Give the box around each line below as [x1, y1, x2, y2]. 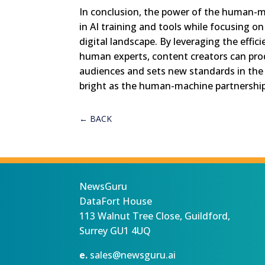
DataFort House [79, 195, 153, 208]
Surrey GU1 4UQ [79, 224, 151, 238]
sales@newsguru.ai [90, 248, 176, 262]
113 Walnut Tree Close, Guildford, [79, 209, 231, 223]
